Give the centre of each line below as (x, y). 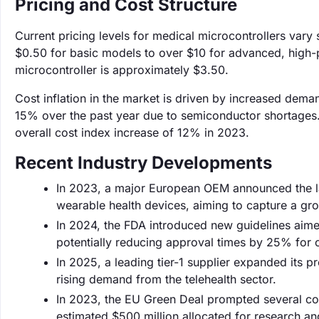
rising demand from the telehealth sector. (166, 279)
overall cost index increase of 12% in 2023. (132, 132)
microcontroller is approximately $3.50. (122, 70)
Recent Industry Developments (143, 163)
